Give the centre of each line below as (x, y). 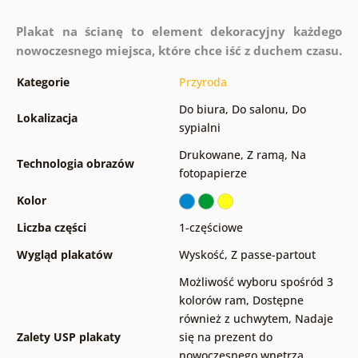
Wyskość (201, 254)
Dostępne (278, 300)
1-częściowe (211, 227)
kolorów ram (212, 300)
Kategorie (43, 82)
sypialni (199, 127)
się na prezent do (225, 336)
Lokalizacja (47, 117)
